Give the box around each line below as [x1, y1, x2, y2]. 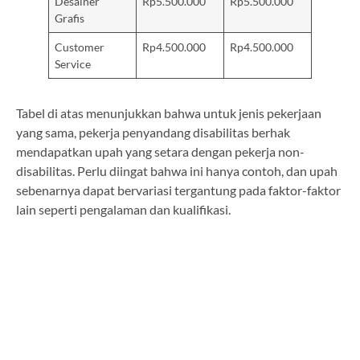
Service [55, 57, 92, 72]
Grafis [55, 11, 85, 26]
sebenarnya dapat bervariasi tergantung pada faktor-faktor [16, 182, 341, 198]
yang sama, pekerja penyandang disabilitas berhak [16, 125, 290, 141]
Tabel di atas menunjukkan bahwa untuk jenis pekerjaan [16, 105, 321, 121]
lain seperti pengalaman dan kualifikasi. [16, 202, 231, 218]
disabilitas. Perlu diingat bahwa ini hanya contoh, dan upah [16, 163, 337, 179]
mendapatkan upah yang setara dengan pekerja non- [16, 144, 305, 160]
